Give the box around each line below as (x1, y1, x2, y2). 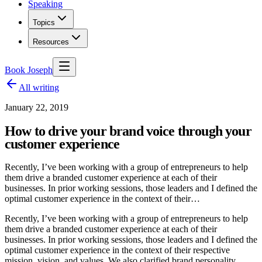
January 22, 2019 (5, 102, 68, 112)
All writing (19, 82, 59, 92)
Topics (33, 18, 55, 27)
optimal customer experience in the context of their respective (5, 244, 230, 255)
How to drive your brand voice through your (5, 123, 251, 139)
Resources (33, 37, 69, 46)
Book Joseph (5, 65, 53, 75)
